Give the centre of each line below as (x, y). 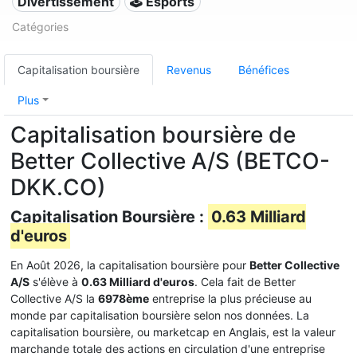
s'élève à (55, 282)
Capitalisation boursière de (153, 135)
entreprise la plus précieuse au (230, 298)
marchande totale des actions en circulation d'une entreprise (168, 349)
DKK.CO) (58, 187)
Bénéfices (264, 70)
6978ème (124, 298)
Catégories (40, 27)
